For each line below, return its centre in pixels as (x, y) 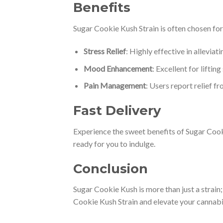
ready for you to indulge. (114, 143)
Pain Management (114, 86)
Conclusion (111, 168)
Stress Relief (105, 51)
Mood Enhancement (118, 68)
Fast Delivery (117, 110)
